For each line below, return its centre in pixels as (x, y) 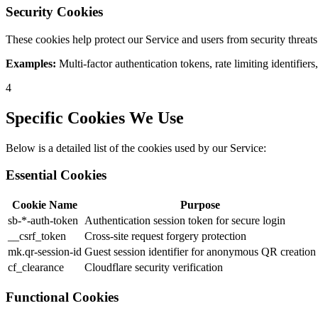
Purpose (200, 204)
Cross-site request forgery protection (165, 236)
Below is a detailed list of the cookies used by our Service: (136, 148)
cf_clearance (36, 267)
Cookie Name (45, 204)
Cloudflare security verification (154, 267)
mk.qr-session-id (45, 251)
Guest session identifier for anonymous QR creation (200, 251)
